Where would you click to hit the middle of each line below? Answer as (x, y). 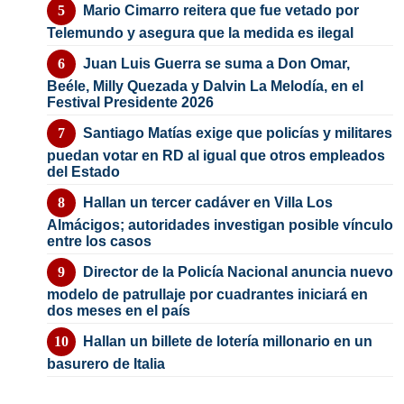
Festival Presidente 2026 (130, 102)
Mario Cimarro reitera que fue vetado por (221, 10)
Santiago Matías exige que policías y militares (238, 133)
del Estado (83, 171)
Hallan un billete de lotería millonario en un (228, 341)
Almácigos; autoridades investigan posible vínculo (220, 225)
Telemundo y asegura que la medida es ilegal (200, 32)
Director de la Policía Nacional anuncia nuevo (238, 271)
